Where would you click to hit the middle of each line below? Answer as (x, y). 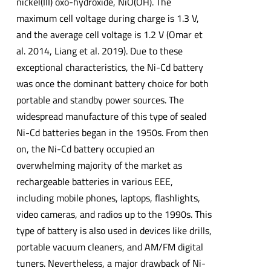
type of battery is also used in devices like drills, (114, 230)
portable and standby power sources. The (100, 100)
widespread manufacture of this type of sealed (111, 116)
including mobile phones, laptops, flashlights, (108, 198)
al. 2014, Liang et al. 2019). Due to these (99, 51)
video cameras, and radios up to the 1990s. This (114, 214)
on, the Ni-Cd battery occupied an (85, 149)
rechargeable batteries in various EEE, (94, 181)
